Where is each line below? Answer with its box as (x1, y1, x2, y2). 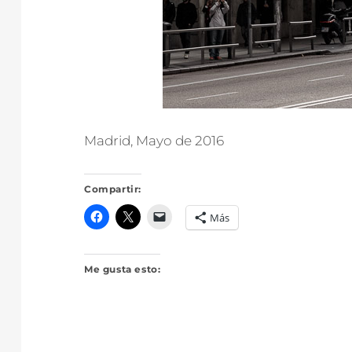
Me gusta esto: (84, 263, 161, 275)
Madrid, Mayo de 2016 (84, 133, 224, 148)
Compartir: (84, 183, 141, 195)
